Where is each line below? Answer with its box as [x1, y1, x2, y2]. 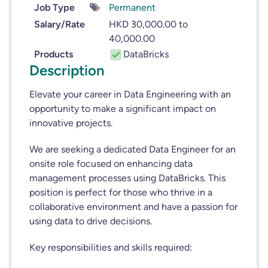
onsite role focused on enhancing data [29, 158, 193, 169]
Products [33, 48, 73, 60]
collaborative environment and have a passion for [29, 201, 237, 212]
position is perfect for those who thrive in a [29, 187, 212, 198]
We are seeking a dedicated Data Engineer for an [29, 144, 236, 155]
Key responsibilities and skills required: [29, 242, 192, 253]
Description [29, 62, 105, 78]
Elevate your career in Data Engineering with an [29, 89, 231, 100]
